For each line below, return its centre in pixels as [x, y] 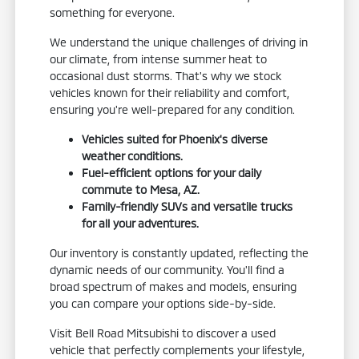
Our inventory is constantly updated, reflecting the [179, 252]
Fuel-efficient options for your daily [172, 172]
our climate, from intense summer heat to [159, 58]
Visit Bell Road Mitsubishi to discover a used [163, 333]
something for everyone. [113, 12]
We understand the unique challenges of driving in [179, 42]
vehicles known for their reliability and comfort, [170, 92]
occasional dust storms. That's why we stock [166, 75]
